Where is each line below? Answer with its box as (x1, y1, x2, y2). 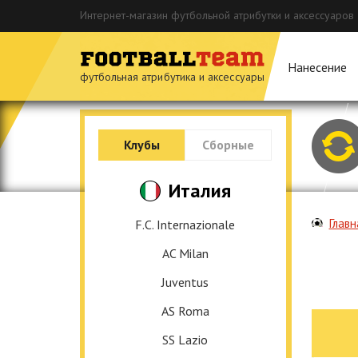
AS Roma (161, 303, 209, 319)
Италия (168, 178, 231, 203)
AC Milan (161, 245, 209, 261)
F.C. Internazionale (135, 217, 235, 233)
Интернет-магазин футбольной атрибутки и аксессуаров (79, 8, 354, 22)
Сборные (202, 137, 255, 153)
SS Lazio (162, 332, 208, 348)
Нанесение (287, 59, 347, 75)
